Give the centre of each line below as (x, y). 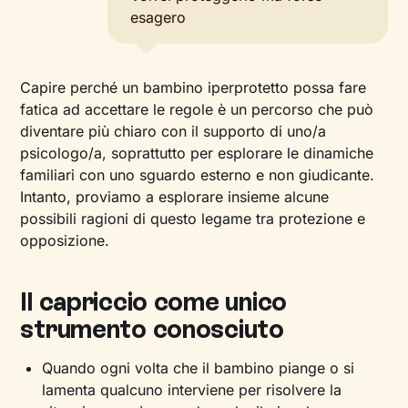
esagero (158, 17)
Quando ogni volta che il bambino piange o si (199, 368)
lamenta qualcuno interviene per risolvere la (192, 390)
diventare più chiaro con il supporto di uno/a (173, 131)
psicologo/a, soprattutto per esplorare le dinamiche (197, 153)
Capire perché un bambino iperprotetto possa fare (194, 87)
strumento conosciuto (152, 329)
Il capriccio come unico (153, 301)
